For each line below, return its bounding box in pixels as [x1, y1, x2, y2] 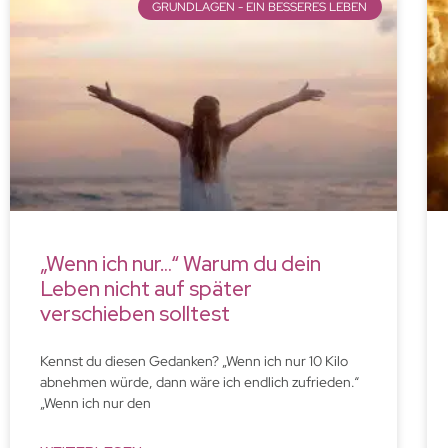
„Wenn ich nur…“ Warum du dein [40, 249, 321, 277]
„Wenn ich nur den [40, 393, 151, 412]
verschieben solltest [40, 299, 230, 327]
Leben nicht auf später [40, 274, 252, 302]
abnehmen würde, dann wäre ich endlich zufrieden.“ [40, 372, 359, 391]
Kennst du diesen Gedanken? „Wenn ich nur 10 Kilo [40, 351, 348, 370]
